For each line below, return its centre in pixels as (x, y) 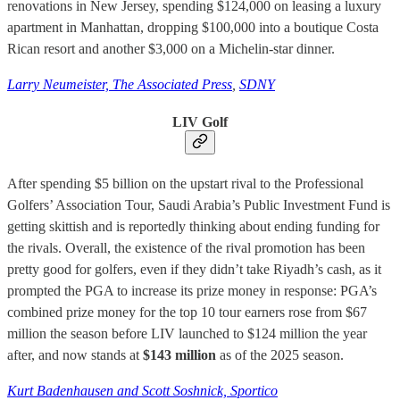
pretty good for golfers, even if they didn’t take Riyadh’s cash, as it (194, 270)
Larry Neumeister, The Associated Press (120, 84)
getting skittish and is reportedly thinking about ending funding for (193, 227)
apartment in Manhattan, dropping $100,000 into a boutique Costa (193, 27)
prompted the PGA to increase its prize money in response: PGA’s (192, 291)
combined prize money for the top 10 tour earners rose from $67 (187, 312)
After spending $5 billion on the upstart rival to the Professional (185, 184)
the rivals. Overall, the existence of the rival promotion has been (186, 248)
